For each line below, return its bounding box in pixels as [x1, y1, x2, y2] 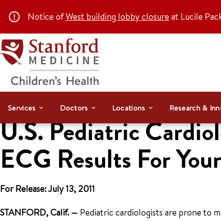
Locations [111, 102, 146, 113]
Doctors [59, 102, 88, 113]
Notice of [28, 10, 66, 23]
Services [8, 102, 36, 113]
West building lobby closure [66, 10, 169, 23]
